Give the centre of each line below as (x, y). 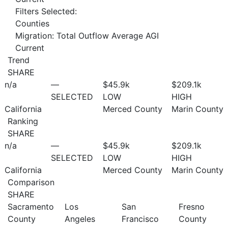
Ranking (23, 121)
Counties (32, 23)
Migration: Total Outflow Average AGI (87, 35)
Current (30, 48)
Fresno (192, 206)
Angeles (80, 219)
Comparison (31, 182)
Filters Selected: (46, 11)
